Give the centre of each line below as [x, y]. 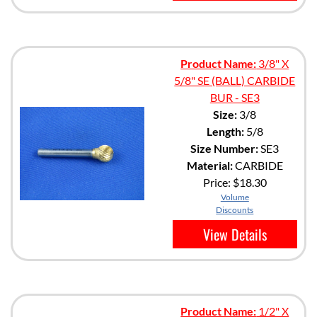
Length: [225, 131]
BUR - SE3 [235, 97]
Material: [209, 165]
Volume [235, 197]
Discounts [235, 209]
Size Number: [225, 148]
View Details [235, 234]
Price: [218, 182]
